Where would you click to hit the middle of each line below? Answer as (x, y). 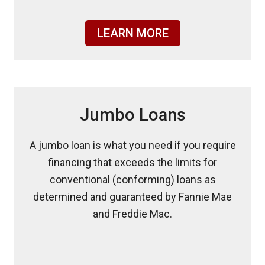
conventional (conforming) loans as (132, 180)
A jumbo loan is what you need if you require (132, 145)
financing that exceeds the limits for (132, 162)
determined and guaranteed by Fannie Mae (132, 197)
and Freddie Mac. (132, 214)
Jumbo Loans (132, 115)
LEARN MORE (132, 33)
